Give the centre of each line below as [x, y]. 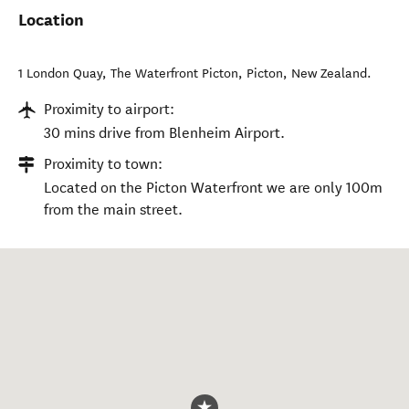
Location [51, 20]
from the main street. [113, 210]
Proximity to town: [103, 164]
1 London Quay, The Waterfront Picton [128, 73]
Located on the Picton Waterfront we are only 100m [213, 188]
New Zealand [329, 73]
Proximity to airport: [109, 109]
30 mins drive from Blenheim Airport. [164, 133]
